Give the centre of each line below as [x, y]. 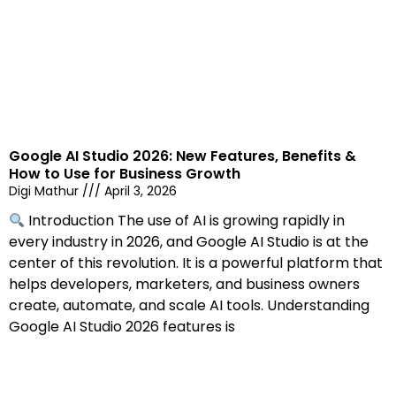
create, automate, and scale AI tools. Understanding [189, 306]
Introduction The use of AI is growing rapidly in [185, 221]
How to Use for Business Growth [125, 174]
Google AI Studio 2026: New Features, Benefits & [183, 156]
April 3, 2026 [139, 191]
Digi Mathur [46, 191]
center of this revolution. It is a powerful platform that [196, 263]
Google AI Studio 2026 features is [122, 327]
